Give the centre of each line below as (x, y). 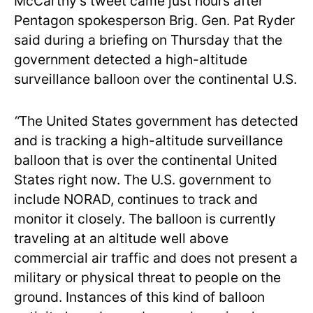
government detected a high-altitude (131, 59)
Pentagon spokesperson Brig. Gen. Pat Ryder (154, 20)
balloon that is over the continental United (146, 160)
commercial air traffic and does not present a (156, 257)
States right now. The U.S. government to (143, 179)
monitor (38, 218)
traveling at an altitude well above (121, 238)
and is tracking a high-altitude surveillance (148, 140)
